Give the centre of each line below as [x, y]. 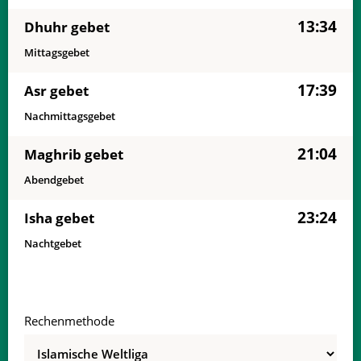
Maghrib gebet [74, 154]
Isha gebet [59, 218]
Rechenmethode [69, 321]
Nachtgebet [53, 243]
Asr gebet [56, 90]
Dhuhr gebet [67, 27]
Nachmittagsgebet [70, 116]
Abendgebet [54, 180]
